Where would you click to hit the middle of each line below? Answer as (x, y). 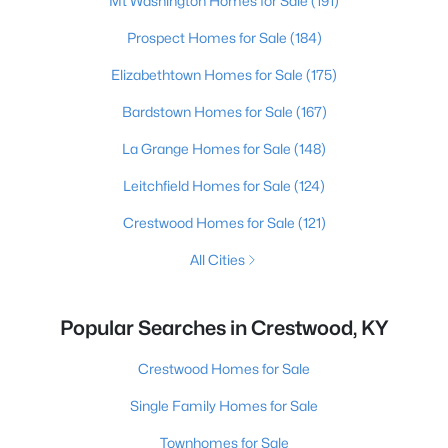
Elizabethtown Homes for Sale (208, 74)
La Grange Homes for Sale (208, 148)
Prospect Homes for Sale (208, 37)
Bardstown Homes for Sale (208, 111)
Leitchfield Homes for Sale (208, 185)
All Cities (217, 259)
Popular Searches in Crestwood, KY (224, 328)
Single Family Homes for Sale (224, 405)
